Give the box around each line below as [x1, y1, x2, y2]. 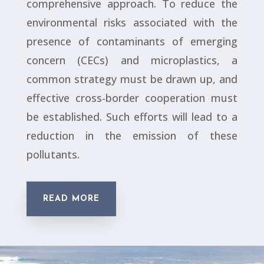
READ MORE [42, 194, 100, 203]
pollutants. [26, 147, 80, 161]
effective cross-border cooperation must [26, 90, 238, 105]
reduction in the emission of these [26, 128, 238, 143]
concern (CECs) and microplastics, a [26, 52, 238, 67]
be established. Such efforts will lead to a [26, 109, 238, 124]
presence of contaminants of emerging [26, 34, 238, 48]
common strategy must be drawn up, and [26, 71, 238, 86]
